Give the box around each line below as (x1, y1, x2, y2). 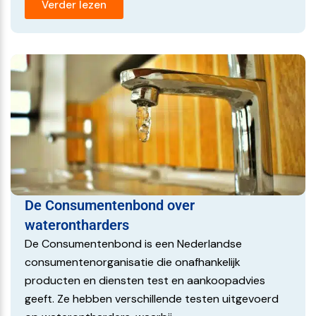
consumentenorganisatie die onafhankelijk (25, 255, 241, 269)
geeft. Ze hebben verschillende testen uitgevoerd (25, 291, 279, 306)
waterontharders (25, 217, 129, 233)
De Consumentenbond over (25, 197, 195, 214)
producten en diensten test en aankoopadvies (25, 273, 265, 288)
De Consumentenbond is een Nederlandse (25, 236, 242, 251)
